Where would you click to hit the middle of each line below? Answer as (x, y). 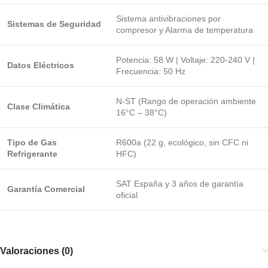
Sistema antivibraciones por (168, 19)
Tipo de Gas (32, 142)
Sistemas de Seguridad (54, 24)
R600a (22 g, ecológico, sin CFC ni (182, 142)
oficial (127, 195)
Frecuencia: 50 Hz (151, 71)
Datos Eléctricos (41, 65)
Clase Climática (39, 106)
